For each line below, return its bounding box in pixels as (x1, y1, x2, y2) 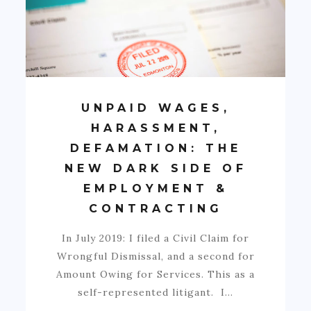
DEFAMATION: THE (69, 141, 242, 155)
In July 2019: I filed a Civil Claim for (62, 231, 249, 244)
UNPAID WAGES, (81, 101, 230, 115)
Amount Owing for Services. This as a (56, 267, 255, 280)
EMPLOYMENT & (83, 181, 228, 195)
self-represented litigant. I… (78, 285, 233, 299)
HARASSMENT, (90, 121, 221, 135)
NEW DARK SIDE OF (64, 161, 247, 175)
